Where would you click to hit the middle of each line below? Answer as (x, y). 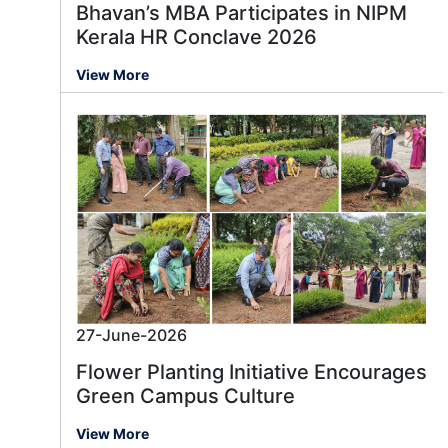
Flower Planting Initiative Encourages (251, 372)
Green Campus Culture (185, 396)
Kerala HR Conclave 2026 (196, 37)
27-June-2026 (131, 335)
